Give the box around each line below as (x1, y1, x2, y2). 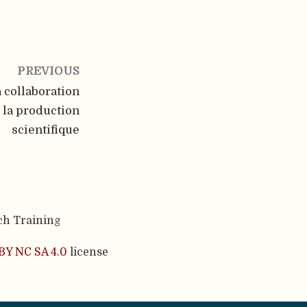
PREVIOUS (17, 64, 79, 78)
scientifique (12, 123, 79, 137)
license (67, 246, 108, 259)
